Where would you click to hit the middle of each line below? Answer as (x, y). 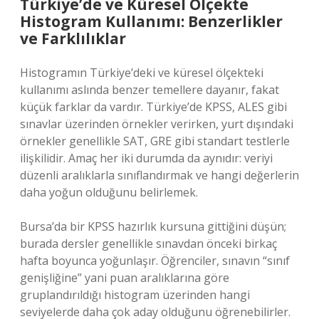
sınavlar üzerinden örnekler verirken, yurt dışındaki (157, 124)
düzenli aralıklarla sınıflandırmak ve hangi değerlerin (159, 175)
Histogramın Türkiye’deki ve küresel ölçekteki (142, 73)
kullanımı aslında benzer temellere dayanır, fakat (150, 90)
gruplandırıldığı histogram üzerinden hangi (135, 295)
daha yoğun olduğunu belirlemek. (109, 192)
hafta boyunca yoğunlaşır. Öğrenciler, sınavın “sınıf (155, 261)
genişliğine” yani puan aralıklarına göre (125, 278)
